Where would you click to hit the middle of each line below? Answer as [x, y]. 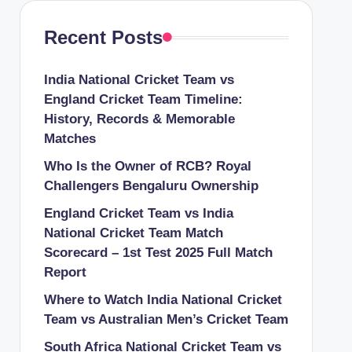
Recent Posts [103, 37]
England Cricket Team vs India [138, 213]
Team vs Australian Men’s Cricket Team [166, 319]
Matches [70, 139]
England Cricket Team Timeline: [143, 99]
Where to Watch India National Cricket [163, 300]
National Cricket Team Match [133, 233]
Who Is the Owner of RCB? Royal [147, 166]
